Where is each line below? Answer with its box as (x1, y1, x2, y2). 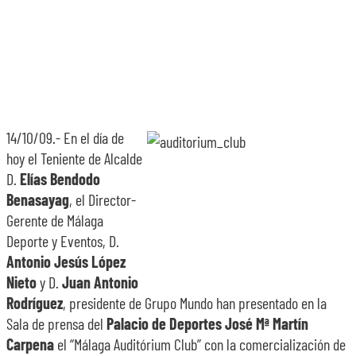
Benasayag (6, 190, 69, 209)
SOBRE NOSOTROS (184, 27, 278, 47)
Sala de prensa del (6, 314, 106, 333)
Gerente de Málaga (6, 211, 103, 230)
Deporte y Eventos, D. (6, 231, 119, 250)
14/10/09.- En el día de (6, 128, 124, 147)
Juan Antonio (62, 273, 138, 292)
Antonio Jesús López (6, 252, 126, 271)
